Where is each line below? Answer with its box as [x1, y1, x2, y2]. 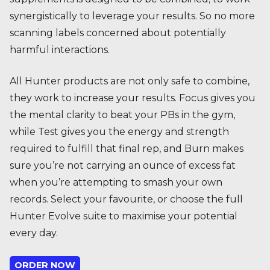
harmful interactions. [10, 44, 110, 56]
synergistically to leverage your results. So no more [10, 10, 255, 22]
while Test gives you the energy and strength [10, 126, 229, 138]
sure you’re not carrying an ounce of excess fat [10, 160, 236, 172]
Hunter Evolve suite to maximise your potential [10, 210, 237, 222]
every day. [10, 227, 58, 239]
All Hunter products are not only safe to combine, [10, 75, 250, 87]
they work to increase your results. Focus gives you [10, 92, 256, 104]
